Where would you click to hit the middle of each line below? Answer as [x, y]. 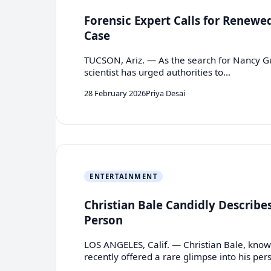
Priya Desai [166, 93]
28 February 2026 [115, 93]
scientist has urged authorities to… [158, 72]
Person [104, 220]
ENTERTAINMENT [124, 176]
